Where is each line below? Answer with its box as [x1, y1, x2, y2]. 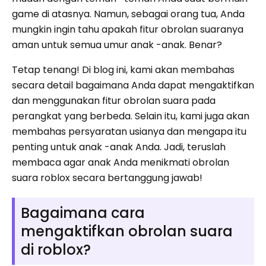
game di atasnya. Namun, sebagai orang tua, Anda [12, 7, 245, 21]
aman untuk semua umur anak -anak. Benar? [12, 38, 222, 52]
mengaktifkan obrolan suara [21, 221, 233, 241]
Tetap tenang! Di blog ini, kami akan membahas [12, 63, 235, 77]
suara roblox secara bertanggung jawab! [12, 171, 202, 185]
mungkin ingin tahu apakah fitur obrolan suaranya [12, 23, 243, 36]
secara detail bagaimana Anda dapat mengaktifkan [12, 78, 254, 92]
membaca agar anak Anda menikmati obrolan [12, 156, 229, 169]
